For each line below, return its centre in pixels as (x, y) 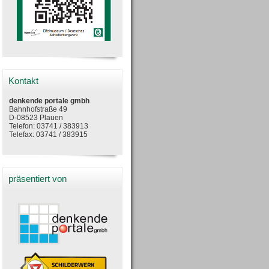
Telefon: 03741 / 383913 (49, 126)
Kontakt (23, 81)
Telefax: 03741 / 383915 (48, 135)
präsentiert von (38, 179)
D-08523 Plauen (36, 118)
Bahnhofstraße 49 (38, 110)
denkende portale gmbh (49, 101)
